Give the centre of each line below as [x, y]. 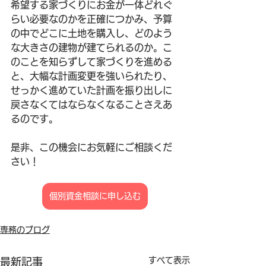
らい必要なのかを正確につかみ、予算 [91, 19]
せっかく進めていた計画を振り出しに [91, 91]
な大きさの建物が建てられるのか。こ [91, 48]
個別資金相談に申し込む [95, 196]
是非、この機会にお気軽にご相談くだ [91, 148]
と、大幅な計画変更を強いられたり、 [91, 76]
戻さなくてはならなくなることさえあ [91, 105]
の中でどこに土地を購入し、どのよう [91, 34]
